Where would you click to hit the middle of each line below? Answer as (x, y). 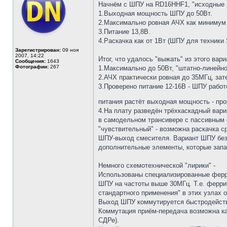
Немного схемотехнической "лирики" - (157, 165)
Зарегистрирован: (38, 50)
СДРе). (109, 220)
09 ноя (70, 50)
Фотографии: (32, 67)
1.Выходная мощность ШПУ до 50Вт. (155, 13)
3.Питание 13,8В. (124, 32)
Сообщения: (30, 61)
